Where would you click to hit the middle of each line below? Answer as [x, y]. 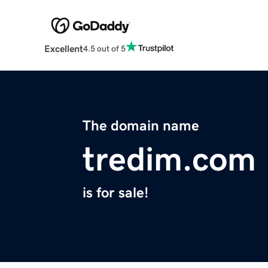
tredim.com [169, 159]
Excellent [63, 49]
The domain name [141, 126]
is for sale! [115, 193]
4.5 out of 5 [104, 48]
